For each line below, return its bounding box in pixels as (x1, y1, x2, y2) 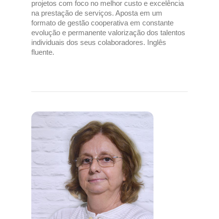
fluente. (31, 48, 54, 56)
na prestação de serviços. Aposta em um (31, 9, 162, 17)
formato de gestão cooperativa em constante (31, 19, 174, 27)
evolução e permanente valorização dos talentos (31, 28, 185, 37)
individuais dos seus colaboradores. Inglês (31, 38, 166, 46)
